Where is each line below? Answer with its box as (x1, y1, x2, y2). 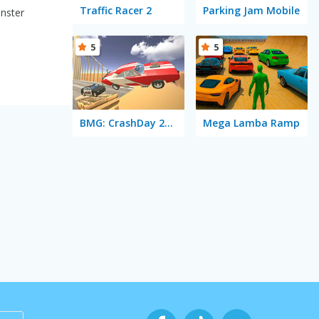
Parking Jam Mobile (202, 3, 300, 17)
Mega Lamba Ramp (202, 116, 300, 130)
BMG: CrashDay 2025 (164, 116, 173, 130)
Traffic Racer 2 (79, 3, 152, 17)
